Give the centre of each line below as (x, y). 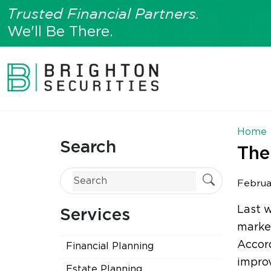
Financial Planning (110, 246)
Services (95, 215)
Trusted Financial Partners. (103, 15)
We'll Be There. (60, 32)
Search (88, 148)
